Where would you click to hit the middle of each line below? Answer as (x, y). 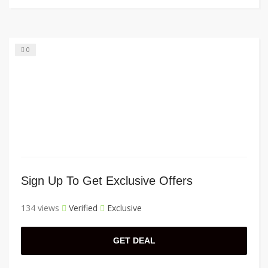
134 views (40, 208)
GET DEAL (134, 241)
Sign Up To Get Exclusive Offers (107, 181)
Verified (82, 208)
